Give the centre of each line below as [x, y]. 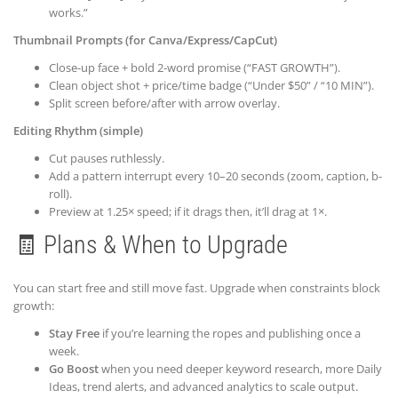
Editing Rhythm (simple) [78, 131]
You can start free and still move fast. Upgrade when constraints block [197, 288]
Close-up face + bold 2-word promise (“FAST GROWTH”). [195, 68]
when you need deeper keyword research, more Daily [240, 369]
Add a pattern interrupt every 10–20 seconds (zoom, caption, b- [215, 176]
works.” [68, 13]
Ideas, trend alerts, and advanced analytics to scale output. [203, 387]
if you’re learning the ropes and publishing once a [230, 334]
